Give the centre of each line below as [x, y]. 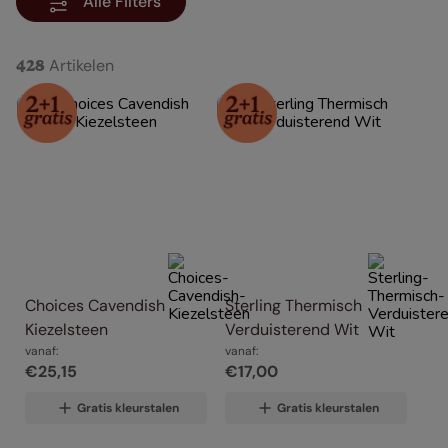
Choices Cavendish [95, 306]
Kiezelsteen [66, 330]
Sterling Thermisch [293, 306]
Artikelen [81, 66]
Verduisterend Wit [292, 330]
